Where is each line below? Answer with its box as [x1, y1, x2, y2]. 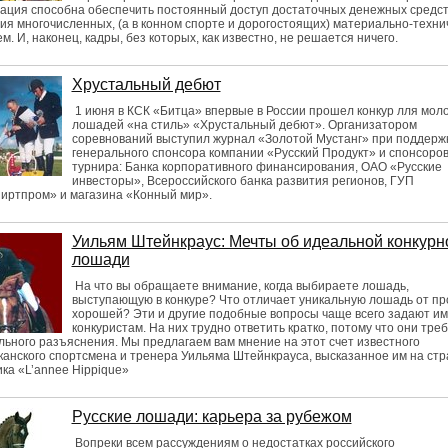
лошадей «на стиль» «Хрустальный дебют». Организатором [71, 118, 417, 132]
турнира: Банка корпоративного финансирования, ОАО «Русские [71, 160, 442, 174]
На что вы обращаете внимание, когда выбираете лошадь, [71, 279, 409, 293]
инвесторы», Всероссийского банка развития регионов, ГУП [71, 174, 414, 188]
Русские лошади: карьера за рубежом [71, 408, 352, 425]
